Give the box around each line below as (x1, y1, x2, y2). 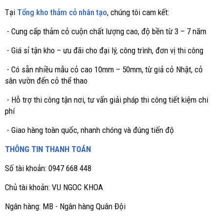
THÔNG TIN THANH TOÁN (5, 144, 91, 154)
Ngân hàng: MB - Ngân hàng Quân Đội (5, 201, 126, 211)
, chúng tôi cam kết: (107, 7, 169, 17)
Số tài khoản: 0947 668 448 (5, 163, 91, 173)
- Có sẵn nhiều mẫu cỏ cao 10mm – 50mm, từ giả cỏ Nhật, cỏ (5, 65, 203, 74)
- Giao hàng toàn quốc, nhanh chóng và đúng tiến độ (5, 125, 174, 135)
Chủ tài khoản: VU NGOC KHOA (5, 182, 103, 192)
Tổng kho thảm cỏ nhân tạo (17, 7, 107, 17)
